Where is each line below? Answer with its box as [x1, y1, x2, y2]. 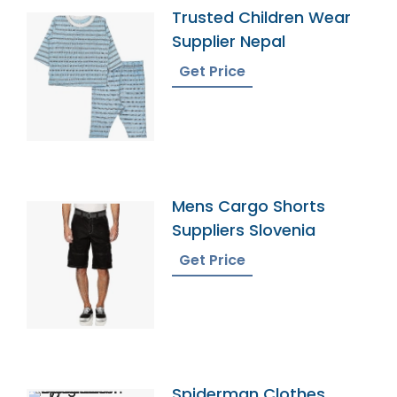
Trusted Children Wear [172, 6, 352, 29]
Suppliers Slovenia [172, 218, 316, 241]
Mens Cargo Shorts [172, 194, 326, 217]
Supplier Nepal [172, 30, 286, 53]
